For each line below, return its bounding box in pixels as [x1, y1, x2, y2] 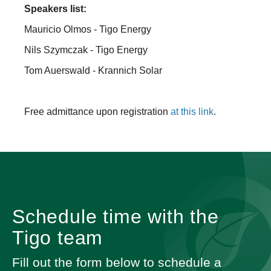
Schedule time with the [12, 205, 219, 227]
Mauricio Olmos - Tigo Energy [24, 24, 151, 34]
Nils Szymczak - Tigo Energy [24, 44, 148, 55]
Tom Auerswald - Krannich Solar [24, 65, 162, 76]
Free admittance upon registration [24, 106, 171, 117]
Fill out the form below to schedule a [12, 255, 221, 269]
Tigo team [12, 226, 103, 249]
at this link [171, 106, 214, 117]
